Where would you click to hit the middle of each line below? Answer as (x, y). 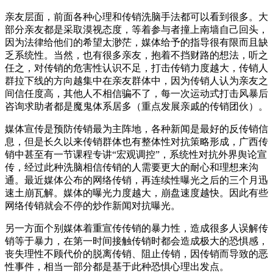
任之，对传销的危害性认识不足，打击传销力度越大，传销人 (136, 68)
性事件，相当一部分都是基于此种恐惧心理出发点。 (117, 266)
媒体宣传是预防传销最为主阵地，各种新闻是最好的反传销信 (136, 129)
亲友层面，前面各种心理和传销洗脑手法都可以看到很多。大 (136, 16)
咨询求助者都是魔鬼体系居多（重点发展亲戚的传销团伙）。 (136, 106)
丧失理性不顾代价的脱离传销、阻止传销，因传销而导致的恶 (136, 253)
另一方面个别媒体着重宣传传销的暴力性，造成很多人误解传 (136, 228)
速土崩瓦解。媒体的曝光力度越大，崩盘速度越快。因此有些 (136, 193)
